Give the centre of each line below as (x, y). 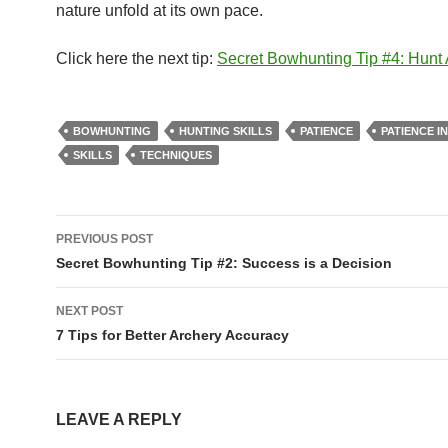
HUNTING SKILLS (225, 131)
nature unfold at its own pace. (159, 10)
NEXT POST (89, 311)
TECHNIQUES (176, 155)
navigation (119, 266)
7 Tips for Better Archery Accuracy (172, 335)
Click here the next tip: (136, 58)
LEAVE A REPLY (119, 419)
